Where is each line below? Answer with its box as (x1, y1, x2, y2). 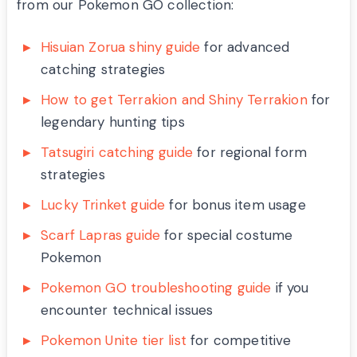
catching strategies (41, 61, 166, 79)
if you (271, 279, 309, 297)
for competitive (186, 331, 292, 350)
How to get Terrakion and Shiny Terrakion (41, 91, 308, 109)
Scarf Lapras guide (41, 226, 161, 245)
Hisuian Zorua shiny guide (41, 38, 201, 57)
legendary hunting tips (41, 113, 185, 131)
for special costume (160, 226, 293, 245)
